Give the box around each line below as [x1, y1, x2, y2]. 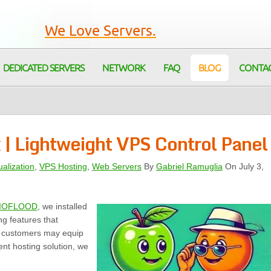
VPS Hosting [39, 162, 87, 171]
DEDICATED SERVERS [3, 64, 84, 73]
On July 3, [222, 162, 264, 171]
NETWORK [102, 64, 145, 73]
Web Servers [91, 162, 142, 171]
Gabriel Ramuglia [155, 162, 223, 171]
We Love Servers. [45, 24, 156, 39]
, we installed [37, 201, 87, 211]
